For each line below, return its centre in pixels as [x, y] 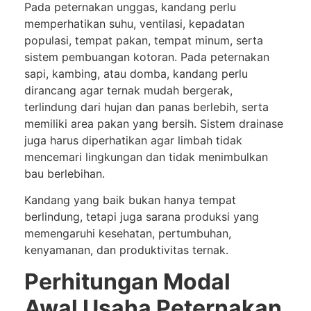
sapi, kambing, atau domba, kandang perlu [136, 74]
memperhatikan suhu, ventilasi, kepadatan [134, 24]
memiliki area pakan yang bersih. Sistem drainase [154, 124]
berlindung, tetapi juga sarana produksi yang [142, 217]
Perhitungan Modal [127, 281]
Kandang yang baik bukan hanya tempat [130, 200]
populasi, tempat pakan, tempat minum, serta [144, 41]
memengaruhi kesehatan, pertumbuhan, [128, 234]
